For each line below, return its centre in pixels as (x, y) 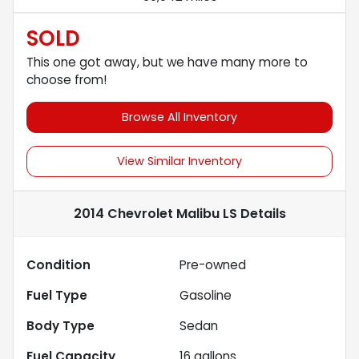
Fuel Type (57, 295)
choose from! (67, 79)
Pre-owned (213, 264)
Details (261, 213)
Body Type (61, 325)
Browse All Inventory (179, 117)
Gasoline (206, 295)
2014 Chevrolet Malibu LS (155, 213)
